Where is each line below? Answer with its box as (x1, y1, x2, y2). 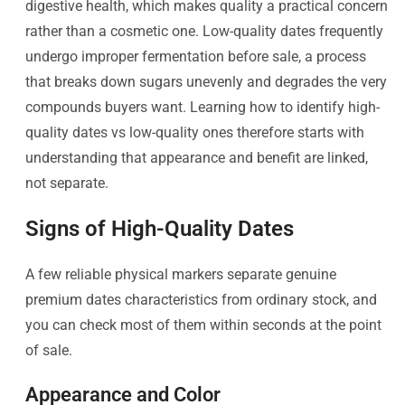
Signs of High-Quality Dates (25, 215, 294, 241)
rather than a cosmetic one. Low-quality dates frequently (25, 22, 383, 40)
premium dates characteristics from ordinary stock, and (25, 290, 377, 308)
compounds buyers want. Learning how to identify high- (25, 98, 380, 116)
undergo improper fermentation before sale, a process (25, 47, 366, 65)
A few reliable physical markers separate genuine (25, 265, 336, 283)
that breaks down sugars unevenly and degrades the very (25, 72, 387, 90)
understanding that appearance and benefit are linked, (25, 148, 368, 166)
